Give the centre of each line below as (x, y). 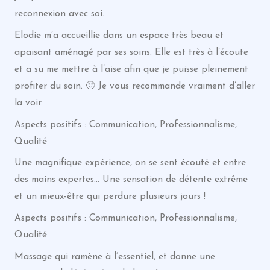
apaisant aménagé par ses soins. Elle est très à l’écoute (131, 52)
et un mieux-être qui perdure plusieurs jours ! (110, 197)
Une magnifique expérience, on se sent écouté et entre (130, 163)
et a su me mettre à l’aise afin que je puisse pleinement (131, 69)
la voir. (28, 103)
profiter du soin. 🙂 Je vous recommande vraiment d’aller (134, 86)
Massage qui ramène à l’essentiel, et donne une (115, 256)
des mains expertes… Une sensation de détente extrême (131, 180)
